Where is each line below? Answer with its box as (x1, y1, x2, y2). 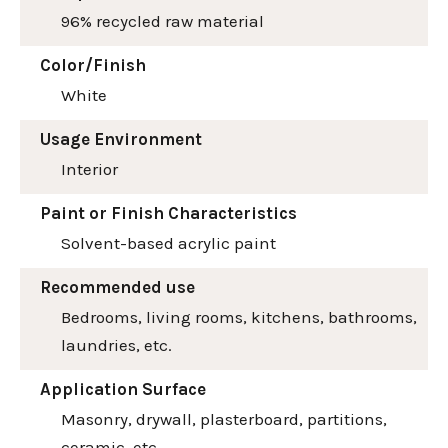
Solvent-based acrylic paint (61, 232, 276, 253)
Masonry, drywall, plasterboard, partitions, (61, 408, 387, 429)
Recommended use (40, 276, 195, 297)
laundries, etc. (61, 334, 172, 355)
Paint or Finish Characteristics (40, 202, 297, 223)
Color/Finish (40, 54, 146, 75)
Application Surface (40, 378, 206, 399)
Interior (61, 158, 118, 179)
